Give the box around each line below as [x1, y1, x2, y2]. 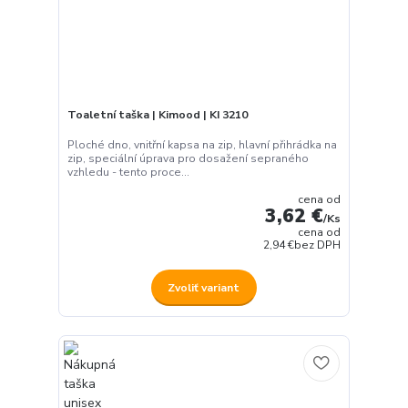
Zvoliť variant [168, 280, 240, 295]
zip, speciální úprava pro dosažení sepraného [66, 151, 309, 167]
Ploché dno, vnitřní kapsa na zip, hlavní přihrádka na [66, 138, 337, 153]
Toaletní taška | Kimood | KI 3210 [66, 107, 248, 122]
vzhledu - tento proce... [66, 165, 189, 180]
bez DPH [294, 238, 342, 253]
